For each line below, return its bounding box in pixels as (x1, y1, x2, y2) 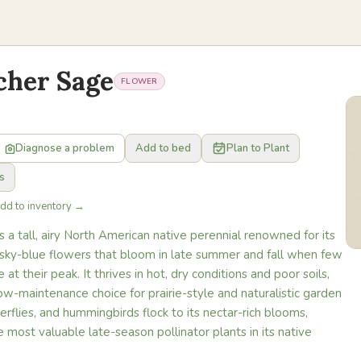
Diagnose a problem (15, 141, 114, 156)
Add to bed (135, 141, 191, 156)
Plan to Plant (226, 141, 289, 156)
